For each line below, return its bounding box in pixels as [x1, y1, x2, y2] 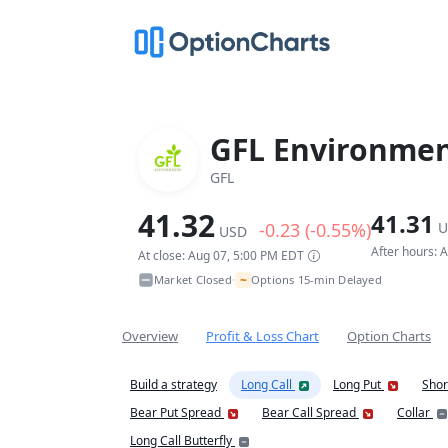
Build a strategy [130, 376, 217, 393]
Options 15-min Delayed [250, 272, 382, 287]
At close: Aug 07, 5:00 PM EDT [138, 247, 304, 264]
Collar [397, 404, 433, 421]
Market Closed [154, 272, 232, 287]
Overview [122, 327, 178, 345]
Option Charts [347, 327, 431, 345]
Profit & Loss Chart [206, 327, 319, 345]
